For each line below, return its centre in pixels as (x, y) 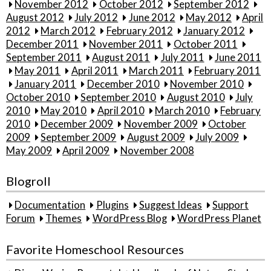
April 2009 (86, 151)
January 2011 (46, 84)
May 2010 (64, 111)
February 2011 (228, 71)
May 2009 (29, 151)
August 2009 (156, 138)
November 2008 (157, 151)
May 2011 (38, 71)
